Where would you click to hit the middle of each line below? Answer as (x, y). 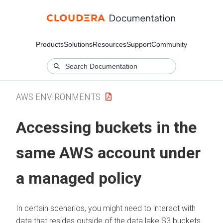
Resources (110, 44)
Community (169, 44)
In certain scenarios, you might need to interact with (106, 208)
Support (139, 44)
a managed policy (79, 178)
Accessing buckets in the (106, 128)
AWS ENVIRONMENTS (58, 97)
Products (50, 44)
